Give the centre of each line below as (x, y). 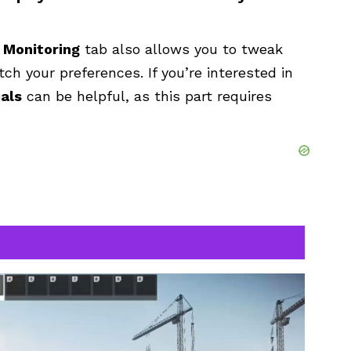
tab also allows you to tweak (181, 49)
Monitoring (42, 49)
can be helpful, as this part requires (147, 96)
